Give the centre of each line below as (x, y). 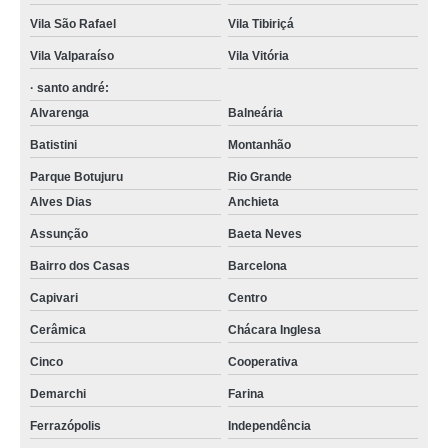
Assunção (59, 234)
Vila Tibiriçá (260, 24)
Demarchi (58, 394)
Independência (269, 426)
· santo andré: (69, 88)
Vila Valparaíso (72, 56)
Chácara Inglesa (274, 330)
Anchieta (253, 202)
